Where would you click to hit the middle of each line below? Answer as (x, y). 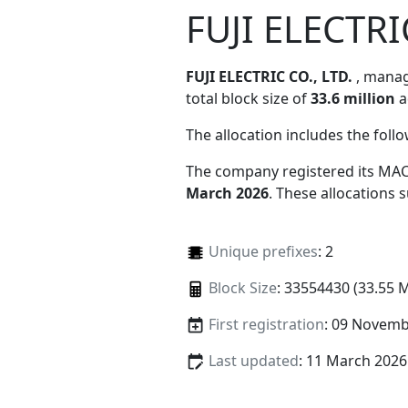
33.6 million (353, 98)
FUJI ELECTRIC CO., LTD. (269, 76)
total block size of (248, 98)
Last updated (253, 361)
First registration (266, 324)
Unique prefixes (263, 251)
